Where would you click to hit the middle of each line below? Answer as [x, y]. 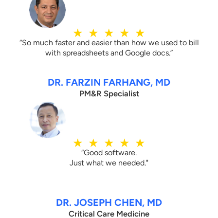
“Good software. [109, 153]
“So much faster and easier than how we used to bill [109, 43]
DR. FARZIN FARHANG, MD [109, 82]
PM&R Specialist [109, 94]
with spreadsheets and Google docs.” [109, 53]
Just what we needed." [109, 163]
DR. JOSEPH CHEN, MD [109, 203]
